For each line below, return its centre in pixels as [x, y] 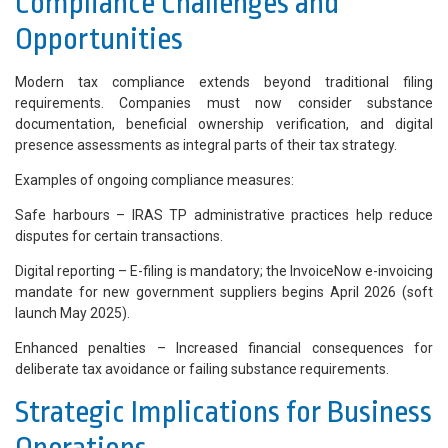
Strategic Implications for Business [223, 412]
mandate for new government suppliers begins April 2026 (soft [224, 292]
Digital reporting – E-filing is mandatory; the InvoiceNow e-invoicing [224, 271]
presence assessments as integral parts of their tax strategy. [206, 145]
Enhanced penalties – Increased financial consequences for [224, 348]
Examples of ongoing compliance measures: [154, 180]
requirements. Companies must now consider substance [224, 103]
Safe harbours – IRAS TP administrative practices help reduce [224, 215]
